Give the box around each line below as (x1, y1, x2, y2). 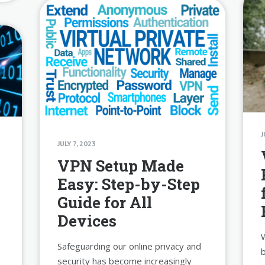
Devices (57, 210, 117, 231)
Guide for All (57, 192, 153, 212)
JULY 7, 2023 (57, 138, 96, 148)
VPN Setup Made (57, 155, 185, 176)
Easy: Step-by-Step (57, 173, 201, 194)
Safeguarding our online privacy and (57, 240, 202, 252)
